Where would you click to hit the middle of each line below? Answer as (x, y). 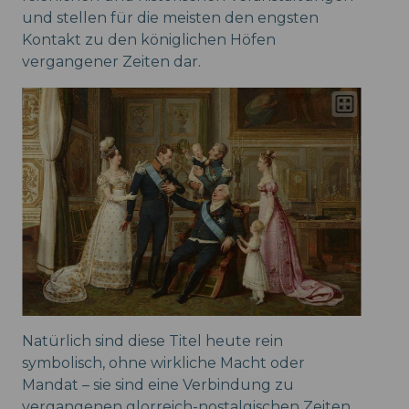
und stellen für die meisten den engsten (170, 18)
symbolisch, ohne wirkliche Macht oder (163, 362)
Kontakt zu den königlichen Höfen (149, 40)
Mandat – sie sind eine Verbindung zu (158, 384)
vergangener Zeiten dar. (111, 62)
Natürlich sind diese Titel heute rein (152, 341)
